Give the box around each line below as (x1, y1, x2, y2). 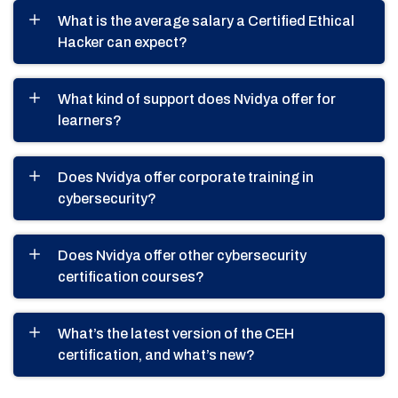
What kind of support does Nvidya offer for (58, 91, 336, 107)
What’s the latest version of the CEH (58, 325, 294, 341)
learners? (58, 112, 122, 128)
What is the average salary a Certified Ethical (58, 12, 354, 28)
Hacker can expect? (58, 34, 187, 50)
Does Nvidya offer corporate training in (58, 169, 314, 185)
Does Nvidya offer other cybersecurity (58, 247, 306, 263)
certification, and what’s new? (58, 346, 255, 362)
